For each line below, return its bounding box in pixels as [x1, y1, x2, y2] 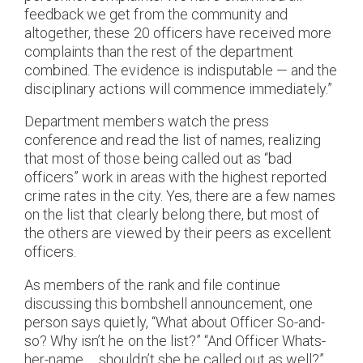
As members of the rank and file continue [24, 275, 281, 293]
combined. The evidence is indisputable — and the [24, 61, 338, 79]
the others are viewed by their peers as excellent [24, 224, 332, 242]
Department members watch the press [24, 113, 270, 130]
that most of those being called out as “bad [24, 150, 293, 168]
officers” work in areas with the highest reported [24, 169, 327, 186]
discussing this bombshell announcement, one [24, 294, 314, 312]
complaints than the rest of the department [24, 42, 294, 60]
